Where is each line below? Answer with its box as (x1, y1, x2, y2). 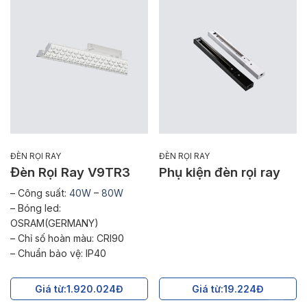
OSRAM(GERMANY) (10, 217, 99, 229)
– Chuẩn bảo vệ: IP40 (10, 247, 106, 259)
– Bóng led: (10, 201, 61, 214)
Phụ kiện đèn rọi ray (158, 164, 280, 180)
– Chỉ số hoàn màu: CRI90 (10, 232, 124, 244)
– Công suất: (10, 186, 69, 199)
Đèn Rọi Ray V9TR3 (10, 164, 130, 180)
